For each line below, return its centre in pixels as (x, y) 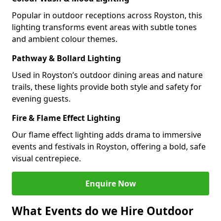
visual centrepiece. (46, 158)
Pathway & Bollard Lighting (66, 58)
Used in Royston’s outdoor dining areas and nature (107, 75)
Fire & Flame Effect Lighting (66, 118)
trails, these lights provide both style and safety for (107, 87)
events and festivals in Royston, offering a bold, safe (109, 147)
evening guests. (41, 99)
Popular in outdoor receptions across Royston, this (107, 15)
